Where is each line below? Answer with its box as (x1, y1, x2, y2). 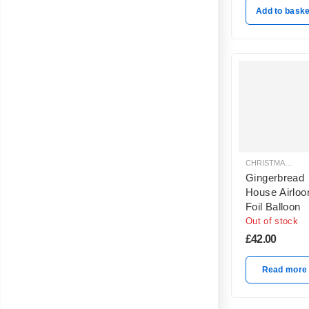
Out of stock (246, 215, 298, 226)
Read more (261, 264, 308, 275)
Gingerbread (246, 171, 305, 183)
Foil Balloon (246, 200, 301, 212)
